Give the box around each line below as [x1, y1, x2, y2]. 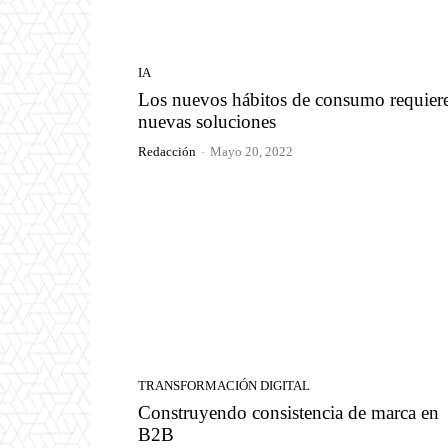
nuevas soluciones [138, 111, 281, 133]
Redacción [138, 144, 196, 160]
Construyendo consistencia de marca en [138, 401, 439, 423]
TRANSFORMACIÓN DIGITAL [138, 377, 310, 393]
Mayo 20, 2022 [210, 144, 293, 160]
